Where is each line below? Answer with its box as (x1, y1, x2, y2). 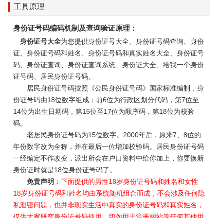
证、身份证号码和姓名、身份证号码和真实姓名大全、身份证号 (13, 49, 204, 57)
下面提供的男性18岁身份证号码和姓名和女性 (61, 178, 198, 185)
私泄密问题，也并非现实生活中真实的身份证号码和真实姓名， (13, 201, 204, 209)
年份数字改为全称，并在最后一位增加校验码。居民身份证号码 (13, 143, 204, 150)
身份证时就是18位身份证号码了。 (13, 166, 116, 174)
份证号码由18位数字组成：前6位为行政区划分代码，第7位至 (13, 96, 199, 104)
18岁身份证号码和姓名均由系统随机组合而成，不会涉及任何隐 (13, 189, 205, 197)
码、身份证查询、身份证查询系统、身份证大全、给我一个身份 (13, 61, 204, 69)
